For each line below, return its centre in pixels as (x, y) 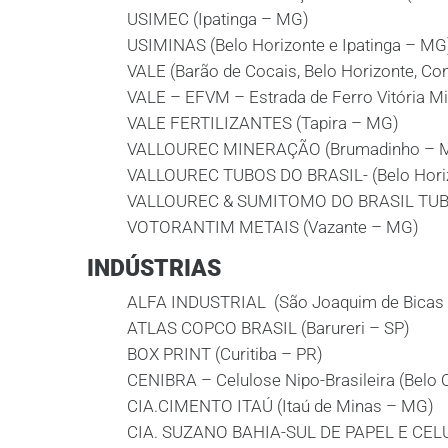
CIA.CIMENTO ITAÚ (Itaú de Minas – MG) (280, 406)
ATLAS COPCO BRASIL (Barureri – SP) (268, 328)
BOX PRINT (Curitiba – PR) (225, 354)
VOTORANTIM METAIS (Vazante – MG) (273, 227)
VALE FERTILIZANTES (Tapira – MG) (263, 123)
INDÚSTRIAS (154, 268)
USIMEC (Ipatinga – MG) (218, 19)
